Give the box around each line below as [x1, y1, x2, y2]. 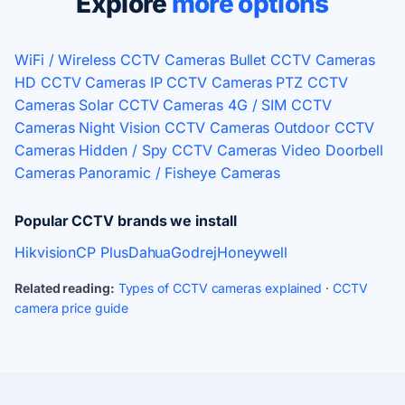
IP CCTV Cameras [149, 73, 272, 92]
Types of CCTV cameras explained [118, 280, 323, 297]
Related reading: [14, 280, 115, 297]
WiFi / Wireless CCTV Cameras [14, 51, 225, 70]
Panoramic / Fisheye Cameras [79, 164, 281, 183]
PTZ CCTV [276, 73, 348, 92]
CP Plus [76, 243, 128, 262]
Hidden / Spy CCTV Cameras [79, 141, 278, 160]
